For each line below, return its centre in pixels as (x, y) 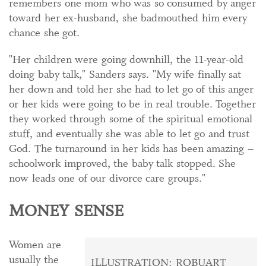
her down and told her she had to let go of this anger (131, 89)
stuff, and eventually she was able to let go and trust (129, 133)
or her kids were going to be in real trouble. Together (132, 104)
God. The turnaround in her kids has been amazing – (132, 148)
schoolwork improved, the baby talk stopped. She (122, 163)
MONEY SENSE (66, 211)
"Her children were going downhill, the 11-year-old (126, 59)
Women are (35, 245)
